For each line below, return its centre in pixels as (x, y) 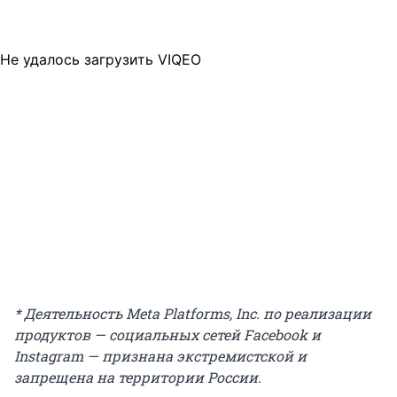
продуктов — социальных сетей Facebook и (167, 335)
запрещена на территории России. (138, 378)
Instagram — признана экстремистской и (160, 356)
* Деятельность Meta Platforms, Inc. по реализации (193, 314)
